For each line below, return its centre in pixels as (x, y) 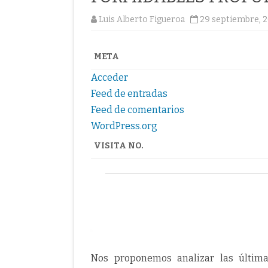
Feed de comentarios (138, 110)
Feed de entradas (129, 94)
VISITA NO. (119, 146)
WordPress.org (124, 126)
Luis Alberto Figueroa (142, 20)
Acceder (109, 78)
